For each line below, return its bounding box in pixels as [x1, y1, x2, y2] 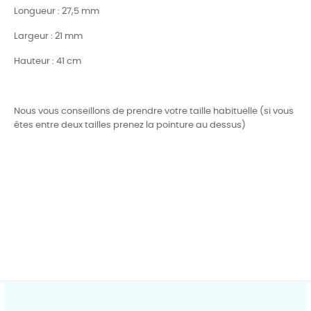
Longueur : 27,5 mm [14, 6, 99, 16]
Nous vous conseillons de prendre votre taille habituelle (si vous [14, 106, 294, 116]
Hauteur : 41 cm [14, 56, 81, 66]
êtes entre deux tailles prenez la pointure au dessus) [14, 120, 246, 130]
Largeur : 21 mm [14, 31, 83, 41]
